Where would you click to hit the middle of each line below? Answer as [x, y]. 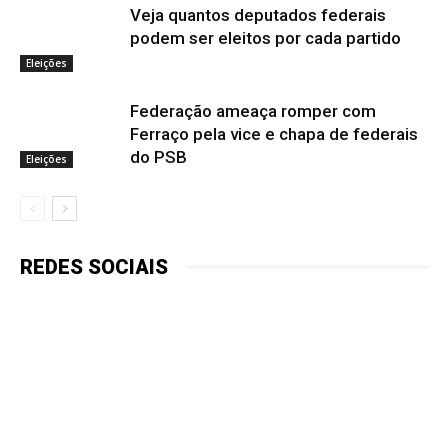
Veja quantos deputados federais [258, 14]
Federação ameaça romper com [253, 110]
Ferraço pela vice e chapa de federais [274, 133]
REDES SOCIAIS [94, 266]
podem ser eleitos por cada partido [265, 37]
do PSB [158, 156]
